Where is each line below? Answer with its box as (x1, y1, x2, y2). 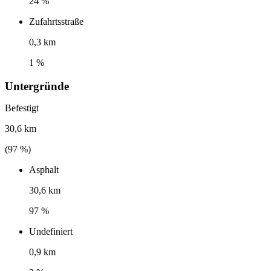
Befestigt (5, 102, 39, 113)
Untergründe (5, 79, 69, 93)
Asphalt (29, 164, 59, 175)
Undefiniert (29, 226, 73, 237)
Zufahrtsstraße (29, 16, 83, 27)
